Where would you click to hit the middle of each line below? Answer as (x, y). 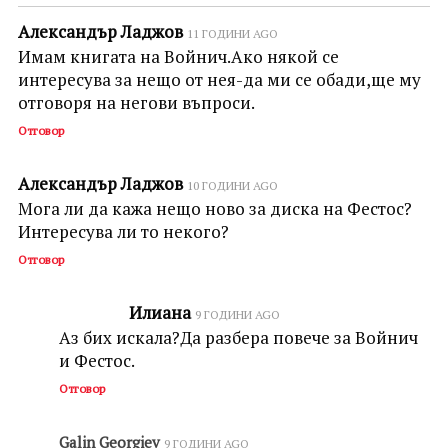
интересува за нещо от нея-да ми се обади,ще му (219, 79)
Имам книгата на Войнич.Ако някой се (178, 56)
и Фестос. (96, 360)
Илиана (159, 312)
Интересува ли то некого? (123, 231)
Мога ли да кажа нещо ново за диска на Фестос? (214, 208)
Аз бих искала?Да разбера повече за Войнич (238, 337)
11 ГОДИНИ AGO (232, 33)
